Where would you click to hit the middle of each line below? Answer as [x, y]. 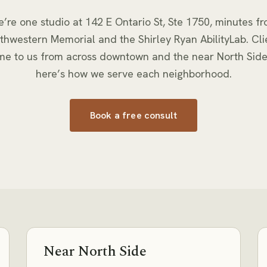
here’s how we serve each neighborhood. [133, 74]
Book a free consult [133, 115]
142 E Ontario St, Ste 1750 [148, 22]
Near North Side [95, 252]
